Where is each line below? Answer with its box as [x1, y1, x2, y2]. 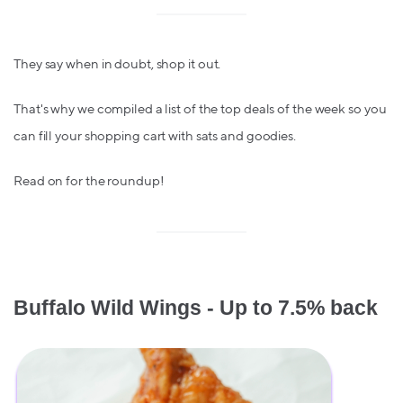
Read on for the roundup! [13, 174, 165, 188]
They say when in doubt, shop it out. [13, 57, 221, 71]
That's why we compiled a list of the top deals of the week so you [13, 102, 387, 116]
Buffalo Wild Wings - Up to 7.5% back [13, 295, 378, 319]
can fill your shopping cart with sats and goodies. [13, 129, 296, 143]
